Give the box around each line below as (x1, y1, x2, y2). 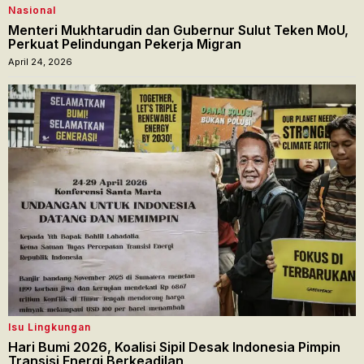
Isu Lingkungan (8, 320, 91, 333)
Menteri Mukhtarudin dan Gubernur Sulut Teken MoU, (8, 21, 349, 38)
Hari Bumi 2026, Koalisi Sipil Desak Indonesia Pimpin (8, 338, 340, 355)
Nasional (8, 3, 56, 16)
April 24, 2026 (8, 55, 72, 67)
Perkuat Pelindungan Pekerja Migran (8, 35, 241, 52)
